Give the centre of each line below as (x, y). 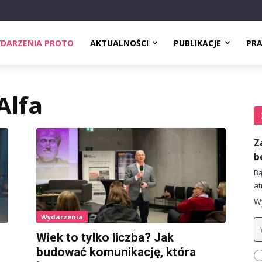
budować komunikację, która (116, 252)
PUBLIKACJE (197, 43)
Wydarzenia (62, 216)
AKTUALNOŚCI (119, 43)
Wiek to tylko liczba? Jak (105, 237)
